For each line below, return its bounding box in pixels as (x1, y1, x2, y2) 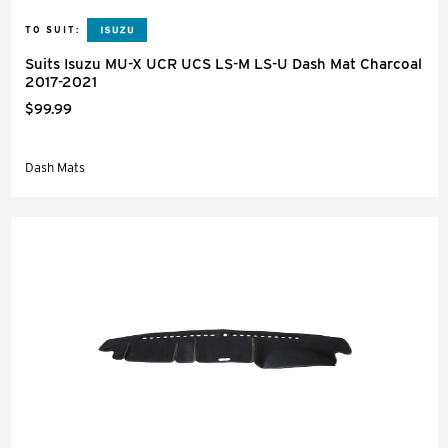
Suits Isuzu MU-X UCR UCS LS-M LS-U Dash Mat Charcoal (25, 55, 422, 73)
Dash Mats (25, 160, 85, 175)
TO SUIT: (25, 24, 80, 35)
